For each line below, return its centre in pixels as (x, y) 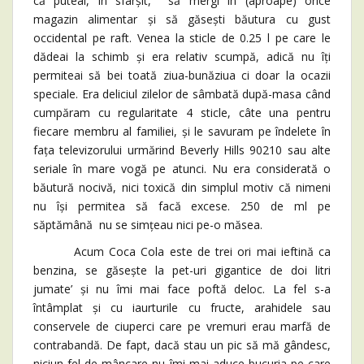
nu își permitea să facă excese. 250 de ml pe (182, 206)
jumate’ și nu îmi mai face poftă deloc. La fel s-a (182, 288)
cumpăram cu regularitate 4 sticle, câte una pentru (182, 112)
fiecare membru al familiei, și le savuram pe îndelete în (182, 131)
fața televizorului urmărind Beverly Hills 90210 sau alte (182, 149)
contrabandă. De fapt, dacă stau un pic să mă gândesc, (182, 344)
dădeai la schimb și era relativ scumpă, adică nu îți (182, 56)
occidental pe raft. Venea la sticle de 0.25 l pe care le (182, 37)
